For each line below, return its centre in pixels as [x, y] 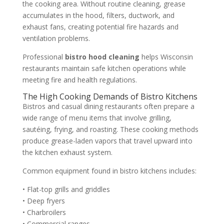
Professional [43, 56]
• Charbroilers [44, 212]
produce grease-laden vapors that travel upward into [107, 140]
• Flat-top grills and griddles [66, 189]
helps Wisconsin [166, 56]
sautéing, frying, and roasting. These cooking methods [110, 129]
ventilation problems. [56, 38]
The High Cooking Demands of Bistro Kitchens [110, 96]
